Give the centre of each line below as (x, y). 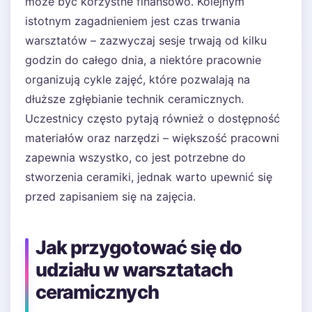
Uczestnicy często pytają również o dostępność (153, 118)
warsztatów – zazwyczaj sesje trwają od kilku (146, 40)
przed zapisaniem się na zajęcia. (110, 196)
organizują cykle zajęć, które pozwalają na (138, 79)
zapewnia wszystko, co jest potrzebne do (135, 157)
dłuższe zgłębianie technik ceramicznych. (134, 99)
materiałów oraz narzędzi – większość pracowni (152, 138)
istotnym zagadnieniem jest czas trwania (133, 21)
